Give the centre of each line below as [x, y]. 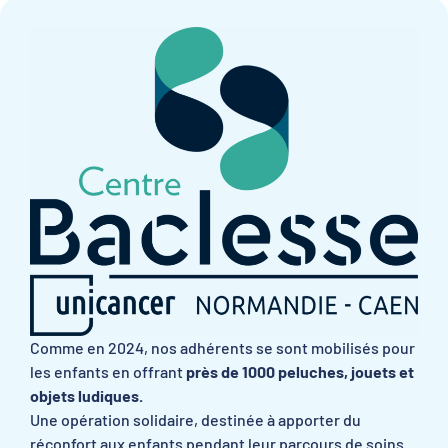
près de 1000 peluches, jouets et [300, 372]
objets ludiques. [86, 396]
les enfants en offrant [108, 372]
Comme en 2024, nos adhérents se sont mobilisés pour [222, 348]
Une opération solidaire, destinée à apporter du [195, 420]
